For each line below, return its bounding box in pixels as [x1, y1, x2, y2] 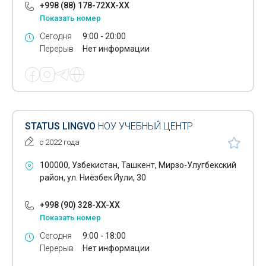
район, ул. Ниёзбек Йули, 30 [40, 172, 146, 182]
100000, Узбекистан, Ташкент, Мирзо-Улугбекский [40, 160, 236, 170]
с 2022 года [40, 137, 80, 147]
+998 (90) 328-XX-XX [40, 199, 120, 210]
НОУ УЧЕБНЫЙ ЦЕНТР [98, 120, 193, 132]
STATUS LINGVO [25, 120, 98, 132]
